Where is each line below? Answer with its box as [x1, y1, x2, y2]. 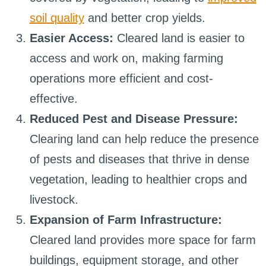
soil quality [29, 11, 84, 24]
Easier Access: [29, 31, 113, 45]
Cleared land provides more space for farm [29, 233, 256, 246]
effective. [29, 91, 78, 105]
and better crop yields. [84, 11, 205, 24]
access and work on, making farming [29, 51, 223, 65]
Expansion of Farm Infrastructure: [29, 213, 222, 226]
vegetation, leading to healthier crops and [29, 172, 247, 186]
